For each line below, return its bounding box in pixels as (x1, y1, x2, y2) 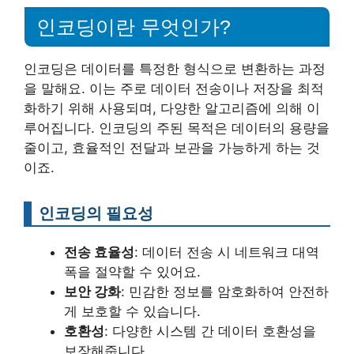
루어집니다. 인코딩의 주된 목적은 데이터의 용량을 (24, 120, 330, 137)
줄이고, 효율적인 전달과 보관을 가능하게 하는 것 (24, 140, 320, 156)
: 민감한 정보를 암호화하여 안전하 (121, 284, 329, 300)
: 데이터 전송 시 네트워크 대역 (134, 244, 319, 261)
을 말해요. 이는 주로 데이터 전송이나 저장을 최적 (24, 81, 324, 97)
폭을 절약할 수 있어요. (64, 264, 201, 281)
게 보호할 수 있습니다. (64, 303, 201, 320)
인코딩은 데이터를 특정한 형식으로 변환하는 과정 (24, 61, 326, 77)
